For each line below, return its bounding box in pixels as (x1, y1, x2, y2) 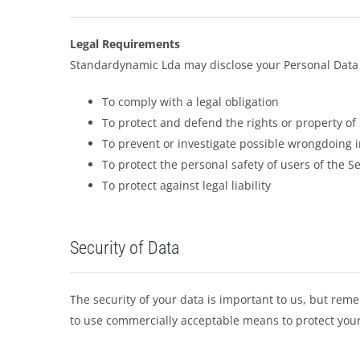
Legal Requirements (69, 36, 180, 51)
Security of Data (69, 238, 179, 258)
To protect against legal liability (101, 178, 271, 193)
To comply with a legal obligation (101, 94, 279, 109)
